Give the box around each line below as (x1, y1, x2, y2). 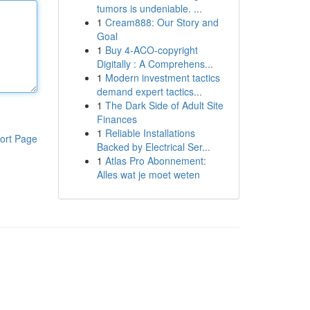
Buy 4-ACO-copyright (104, 43, 198, 57)
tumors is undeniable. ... (96, 1, 202, 15)
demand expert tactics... (96, 84, 202, 98)
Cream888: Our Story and (104, 15, 219, 29)
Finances (96, 112, 137, 126)
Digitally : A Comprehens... (96, 57, 213, 71)
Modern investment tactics (104, 71, 220, 84)
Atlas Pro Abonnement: (104, 154, 206, 167)
